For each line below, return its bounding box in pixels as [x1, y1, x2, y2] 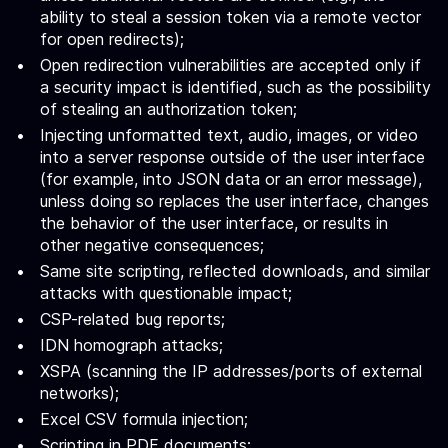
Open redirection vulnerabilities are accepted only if [40, 55, 421, 75]
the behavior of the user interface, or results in [40, 213, 388, 233]
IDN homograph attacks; [40, 335, 223, 355]
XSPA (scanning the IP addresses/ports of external [40, 361, 422, 381]
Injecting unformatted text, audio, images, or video [40, 125, 418, 145]
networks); [40, 383, 119, 403]
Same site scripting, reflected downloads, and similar [40, 261, 430, 281]
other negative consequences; [40, 235, 264, 255]
